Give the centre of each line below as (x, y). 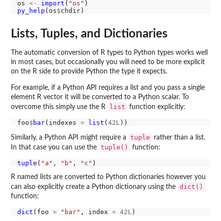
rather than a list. (179, 137)
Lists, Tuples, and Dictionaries (89, 34)
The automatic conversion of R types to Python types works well (109, 53)
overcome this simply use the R (59, 107)
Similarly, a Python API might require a (70, 137)
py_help (31, 11)
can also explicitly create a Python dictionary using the (94, 187)
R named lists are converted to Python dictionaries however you (108, 177)
